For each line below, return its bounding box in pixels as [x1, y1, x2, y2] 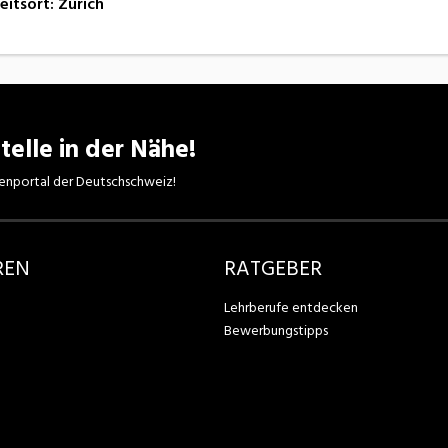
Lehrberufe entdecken [224, 295, 358, 319]
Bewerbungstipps [224, 318, 328, 342]
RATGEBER [224, 251, 322, 286]
